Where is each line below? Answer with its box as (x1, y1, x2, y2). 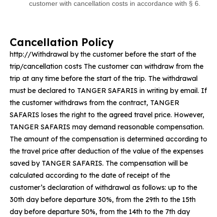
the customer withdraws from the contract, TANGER (10, 98, 179, 107)
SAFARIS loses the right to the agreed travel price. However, (10, 110, 204, 119)
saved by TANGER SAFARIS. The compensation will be (10, 158, 188, 168)
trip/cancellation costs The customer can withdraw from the (10, 62, 203, 71)
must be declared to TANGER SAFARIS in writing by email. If (10, 86, 207, 95)
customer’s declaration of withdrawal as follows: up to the (10, 183, 197, 192)
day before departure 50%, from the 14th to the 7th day (10, 207, 190, 216)
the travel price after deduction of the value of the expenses (10, 146, 203, 155)
